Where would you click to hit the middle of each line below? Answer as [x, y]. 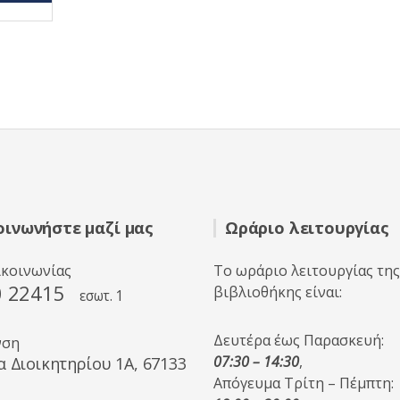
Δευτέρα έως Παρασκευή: [299, 340]
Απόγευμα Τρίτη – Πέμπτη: [304, 383]
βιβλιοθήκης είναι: [278, 292]
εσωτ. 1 [102, 296]
